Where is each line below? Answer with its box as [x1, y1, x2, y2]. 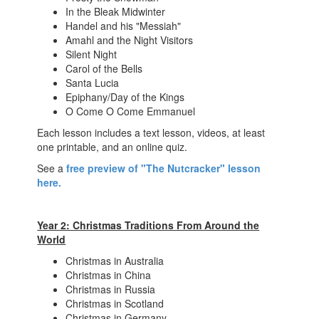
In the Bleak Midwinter [66, 4, 166, 19]
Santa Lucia [66, 75, 120, 90]
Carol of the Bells [66, 61, 143, 75]
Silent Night [66, 47, 117, 61]
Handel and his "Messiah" [66, 19, 182, 33]
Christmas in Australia [66, 253, 164, 268]
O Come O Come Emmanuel [66, 104, 196, 118]
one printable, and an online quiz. [37, 140, 188, 154]
